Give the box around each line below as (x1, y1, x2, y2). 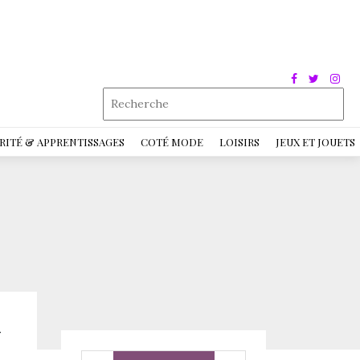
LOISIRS (219, 135, 260, 149)
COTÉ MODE (141, 135, 203, 149)
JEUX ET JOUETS (276, 135, 355, 149)
